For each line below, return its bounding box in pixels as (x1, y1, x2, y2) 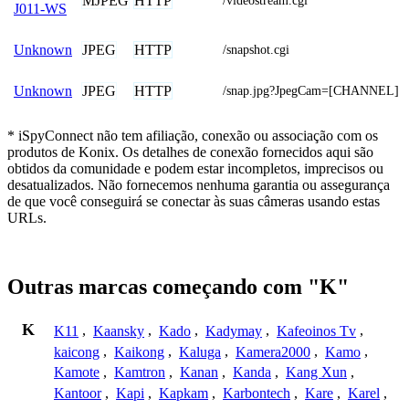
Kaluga (179, 343, 221, 360)
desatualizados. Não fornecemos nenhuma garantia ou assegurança (7, 176, 390, 193)
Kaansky (93, 322, 144, 339)
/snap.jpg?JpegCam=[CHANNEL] (223, 83, 399, 98)
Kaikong (114, 343, 164, 360)
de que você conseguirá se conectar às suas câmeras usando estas (7, 193, 380, 209)
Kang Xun (286, 364, 347, 381)
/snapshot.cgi (223, 42, 289, 57)
